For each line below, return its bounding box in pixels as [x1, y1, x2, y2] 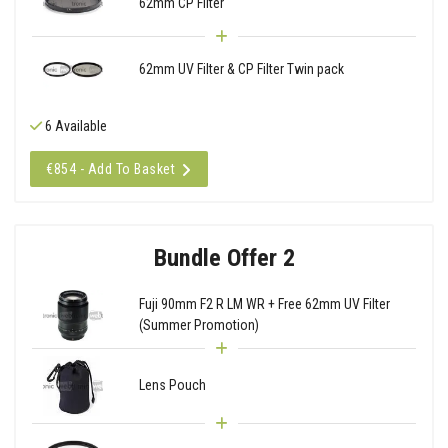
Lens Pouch [138, 377, 206, 394]
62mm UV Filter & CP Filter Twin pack [138, 60, 344, 77]
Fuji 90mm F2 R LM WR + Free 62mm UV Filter [138, 296, 390, 313]
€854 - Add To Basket [46, 160, 175, 177]
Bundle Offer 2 [153, 242, 295, 272]
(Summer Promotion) [138, 317, 259, 334]
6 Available [42, 117, 107, 134]
